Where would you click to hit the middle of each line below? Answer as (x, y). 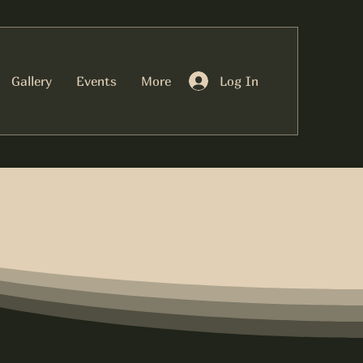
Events (96, 81)
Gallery (32, 81)
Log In (239, 81)
